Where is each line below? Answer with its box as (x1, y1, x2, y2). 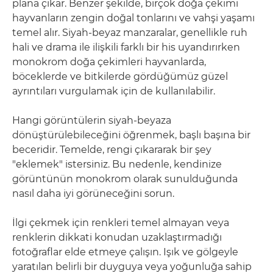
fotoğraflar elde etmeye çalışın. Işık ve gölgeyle (12, 246, 238, 258)
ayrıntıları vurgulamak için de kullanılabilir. (12, 85, 215, 97)
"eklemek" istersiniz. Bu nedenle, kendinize (12, 158, 222, 170)
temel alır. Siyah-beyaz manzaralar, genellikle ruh (12, 27, 247, 38)
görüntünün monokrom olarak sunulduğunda (12, 173, 238, 185)
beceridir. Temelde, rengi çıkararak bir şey (12, 144, 211, 155)
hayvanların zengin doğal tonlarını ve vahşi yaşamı (12, 12, 255, 24)
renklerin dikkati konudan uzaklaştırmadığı (12, 232, 222, 243)
